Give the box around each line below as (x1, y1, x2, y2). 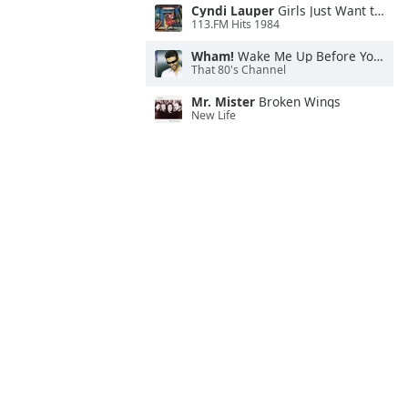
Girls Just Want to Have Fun (274, 2, 374, 19)
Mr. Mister (191, 93, 255, 110)
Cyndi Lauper (191, 2, 274, 19)
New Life (191, 107, 236, 124)
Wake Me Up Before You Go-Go (234, 47, 373, 65)
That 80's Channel (191, 62, 286, 78)
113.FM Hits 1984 (191, 16, 280, 33)
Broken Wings (255, 93, 341, 110)
